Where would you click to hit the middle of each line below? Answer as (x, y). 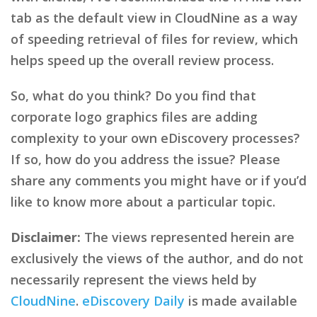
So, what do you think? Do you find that (133, 95)
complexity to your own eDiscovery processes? (155, 138)
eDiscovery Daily (133, 300)
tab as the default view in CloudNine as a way (154, 17)
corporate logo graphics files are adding (134, 116)
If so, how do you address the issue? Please (145, 159)
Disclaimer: (46, 237)
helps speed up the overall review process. (142, 60)
